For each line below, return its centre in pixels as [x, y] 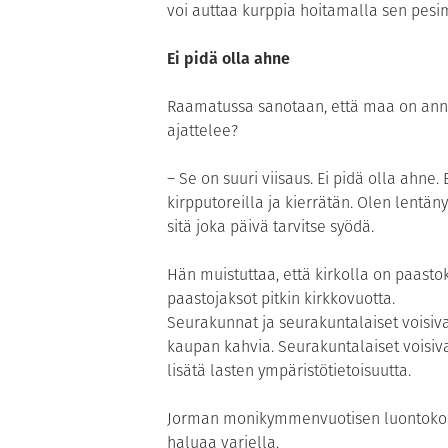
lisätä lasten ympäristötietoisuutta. [289, 371]
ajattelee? [202, 131]
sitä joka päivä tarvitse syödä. [270, 227]
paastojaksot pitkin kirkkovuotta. [281, 299]
